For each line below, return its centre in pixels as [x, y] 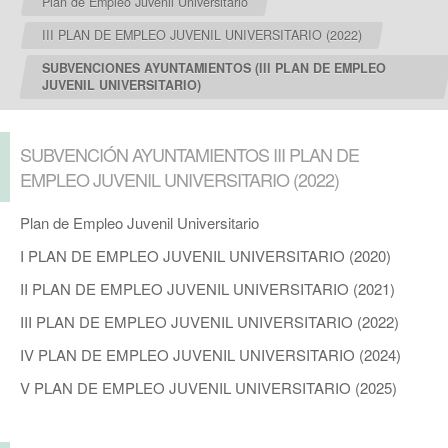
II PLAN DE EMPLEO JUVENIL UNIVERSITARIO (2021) [207, 289]
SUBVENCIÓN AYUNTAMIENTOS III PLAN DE [189, 154]
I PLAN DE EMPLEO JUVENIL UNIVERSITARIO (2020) [205, 256]
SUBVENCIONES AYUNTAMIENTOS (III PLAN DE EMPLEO [213, 68]
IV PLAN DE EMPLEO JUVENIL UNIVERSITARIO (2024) [210, 355]
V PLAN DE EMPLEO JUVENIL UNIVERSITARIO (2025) [208, 388]
